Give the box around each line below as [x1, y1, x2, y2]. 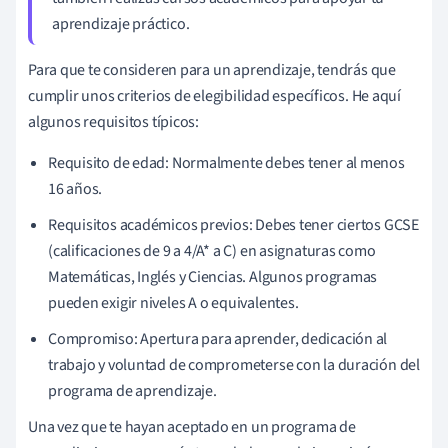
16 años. [48, 177, 103, 200]
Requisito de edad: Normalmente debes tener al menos [48, 151, 405, 174]
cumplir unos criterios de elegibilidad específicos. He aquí [28, 84, 402, 107]
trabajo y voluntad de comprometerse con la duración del [48, 353, 420, 376]
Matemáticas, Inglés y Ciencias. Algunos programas [48, 265, 378, 288]
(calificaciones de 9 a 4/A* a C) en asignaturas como [48, 239, 376, 262]
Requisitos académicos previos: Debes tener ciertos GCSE [48, 213, 419, 236]
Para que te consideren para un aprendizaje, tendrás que [28, 58, 396, 81]
